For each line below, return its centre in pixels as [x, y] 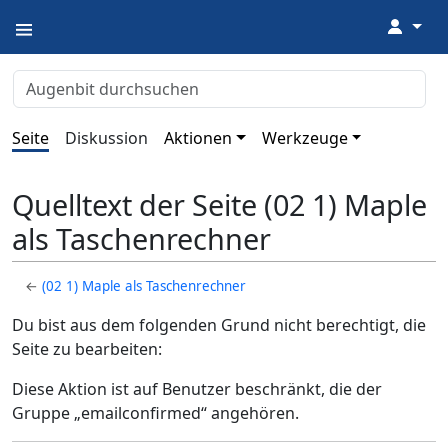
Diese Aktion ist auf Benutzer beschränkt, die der [197, 389]
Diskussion [106, 138]
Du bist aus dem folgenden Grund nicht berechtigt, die [219, 325]
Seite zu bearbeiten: [87, 349]
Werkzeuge [304, 138]
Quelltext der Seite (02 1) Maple [219, 205]
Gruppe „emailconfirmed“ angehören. [155, 413]
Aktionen [198, 138]
